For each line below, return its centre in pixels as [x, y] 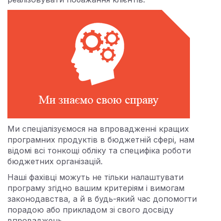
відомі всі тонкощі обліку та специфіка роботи [99, 150]
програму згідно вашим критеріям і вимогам [96, 188]
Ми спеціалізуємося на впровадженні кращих [98, 129]
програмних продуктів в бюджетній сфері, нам [101, 140]
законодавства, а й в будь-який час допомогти [102, 199]
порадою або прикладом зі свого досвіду [91, 210]
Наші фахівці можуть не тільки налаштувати [95, 177]
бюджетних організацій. [55, 161]
